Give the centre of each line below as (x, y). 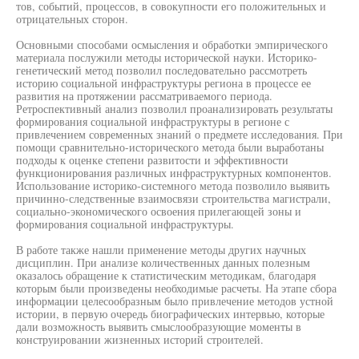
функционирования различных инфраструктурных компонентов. (174, 173)
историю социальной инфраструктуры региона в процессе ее (163, 83)
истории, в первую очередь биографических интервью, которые (170, 314)
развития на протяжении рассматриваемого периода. (144, 96)
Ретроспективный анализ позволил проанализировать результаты (174, 109)
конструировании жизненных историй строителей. (140, 339)
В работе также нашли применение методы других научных (161, 250)
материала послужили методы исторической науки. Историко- (167, 57)
